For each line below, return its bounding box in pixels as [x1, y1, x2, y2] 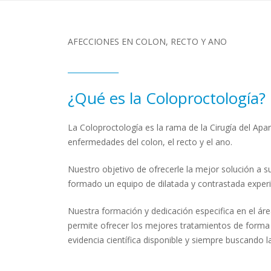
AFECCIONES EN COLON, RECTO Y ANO [68, 35, 227, 47]
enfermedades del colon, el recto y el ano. [68, 135, 232, 148]
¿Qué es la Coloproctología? [68, 87, 266, 109]
